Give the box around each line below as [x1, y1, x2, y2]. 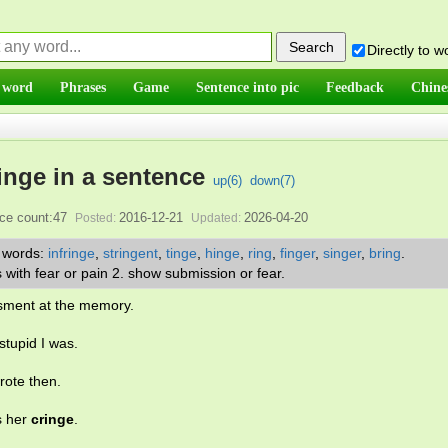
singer [323, 245, 361, 261]
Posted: [74, 211, 116, 225]
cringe [31, 411, 74, 428]
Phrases [60, 79, 106, 95]
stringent [103, 245, 158, 261]
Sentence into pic [196, 79, 299, 95]
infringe [48, 245, 95, 261]
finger [280, 245, 315, 261]
